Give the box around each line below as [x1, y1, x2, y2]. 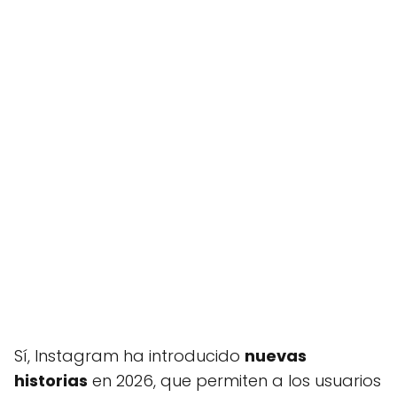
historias [14, 370, 88, 392]
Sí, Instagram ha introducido [14, 345, 245, 367]
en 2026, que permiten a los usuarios [88, 370, 381, 392]
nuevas [245, 345, 307, 367]
